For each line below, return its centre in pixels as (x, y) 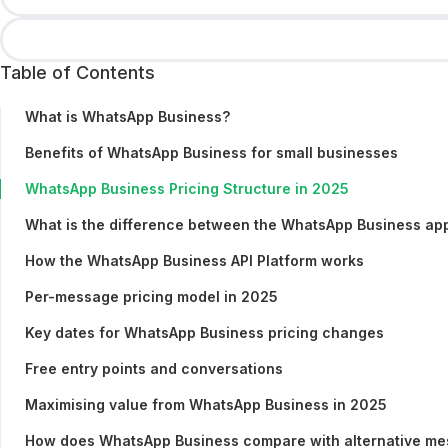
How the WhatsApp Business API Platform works (194, 260)
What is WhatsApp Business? (127, 116)
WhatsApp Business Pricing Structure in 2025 (187, 188)
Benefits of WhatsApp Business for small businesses (211, 152)
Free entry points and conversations (154, 368)
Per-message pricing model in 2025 (151, 296)
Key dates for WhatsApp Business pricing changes (204, 332)
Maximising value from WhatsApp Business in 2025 (206, 404)
